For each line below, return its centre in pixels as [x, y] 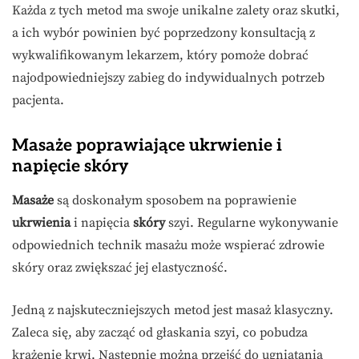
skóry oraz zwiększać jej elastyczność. [120, 267]
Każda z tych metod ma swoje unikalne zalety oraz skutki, [176, 10]
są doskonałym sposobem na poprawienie [175, 200]
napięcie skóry [70, 166]
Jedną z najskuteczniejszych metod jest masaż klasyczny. [173, 310]
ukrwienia [41, 222]
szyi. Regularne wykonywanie [252, 222]
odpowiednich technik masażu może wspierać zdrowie [168, 245]
